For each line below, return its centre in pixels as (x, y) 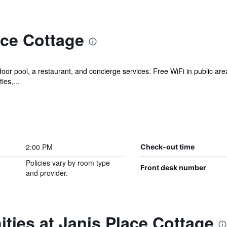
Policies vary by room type (68, 163)
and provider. (47, 173)
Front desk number (173, 167)
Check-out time (167, 147)
